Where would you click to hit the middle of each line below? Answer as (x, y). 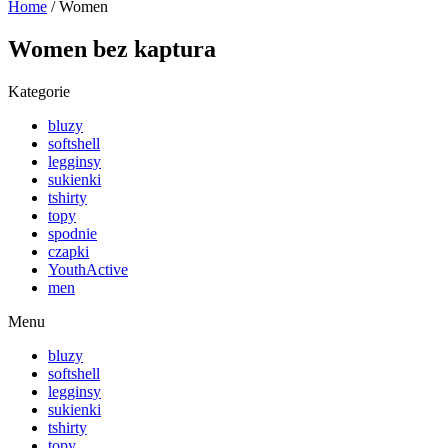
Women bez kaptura (112, 48)
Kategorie (39, 91)
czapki (68, 251)
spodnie (72, 233)
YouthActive (88, 269)
